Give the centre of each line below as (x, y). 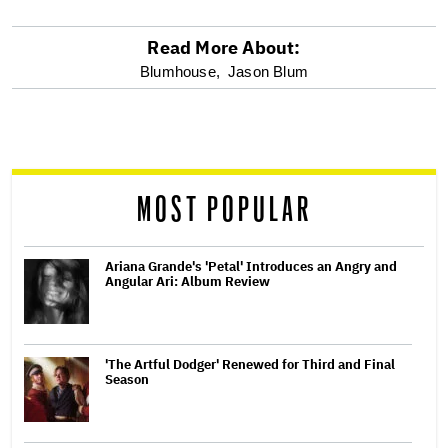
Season (127, 379)
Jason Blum (268, 71)
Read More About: (224, 47)
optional (73, 73)
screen (61, 122)
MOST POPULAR (224, 210)
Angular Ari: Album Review (187, 281)
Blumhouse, (179, 71)
